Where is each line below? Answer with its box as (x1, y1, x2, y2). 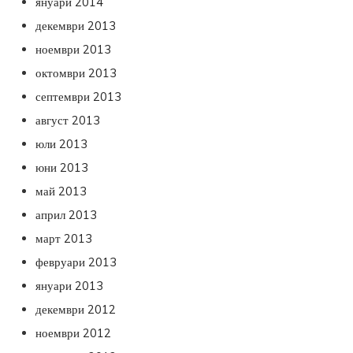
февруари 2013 (35, 255, 117, 269)
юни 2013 (35, 160, 88, 175)
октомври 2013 (35, 65, 117, 80)
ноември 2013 (35, 42, 111, 57)
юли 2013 (35, 136, 87, 151)
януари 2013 (35, 278, 103, 293)
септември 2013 (35, 89, 121, 104)
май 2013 (35, 184, 87, 199)
